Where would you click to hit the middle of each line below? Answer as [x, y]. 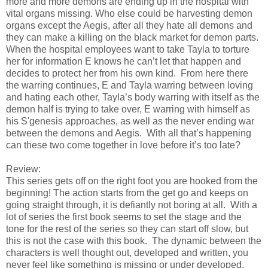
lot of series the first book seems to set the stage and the [124, 217]
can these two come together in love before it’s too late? [123, 145]
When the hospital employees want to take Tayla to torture [128, 49]
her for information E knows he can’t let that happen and [124, 61]
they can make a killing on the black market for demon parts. [132, 37]
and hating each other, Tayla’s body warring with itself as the [133, 97]
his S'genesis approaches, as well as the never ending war [130, 121]
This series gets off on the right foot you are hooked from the [132, 181]
